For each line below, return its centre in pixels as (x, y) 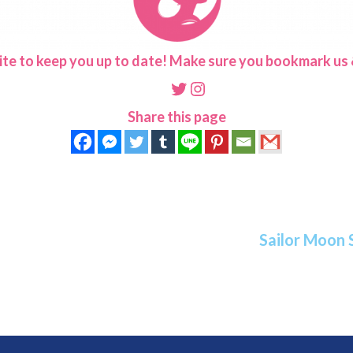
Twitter (201, 87)
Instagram (230, 87)
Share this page (176, 117)
